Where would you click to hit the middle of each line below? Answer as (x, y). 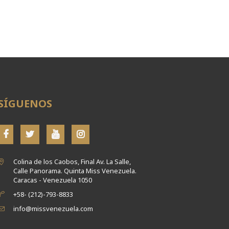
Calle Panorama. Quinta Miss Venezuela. (75, 170)
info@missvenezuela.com (53, 208)
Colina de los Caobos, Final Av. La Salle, (72, 161)
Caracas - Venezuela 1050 (52, 180)
